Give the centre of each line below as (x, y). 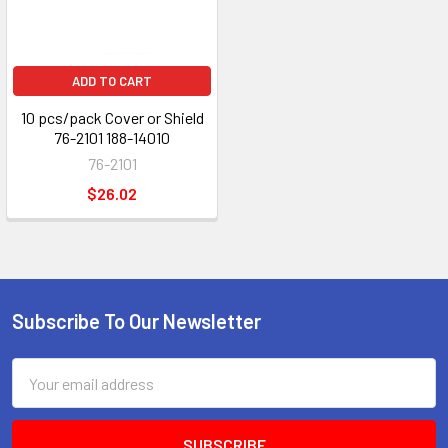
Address (39, 393)
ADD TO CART (112, 81)
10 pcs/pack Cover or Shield (112, 117)
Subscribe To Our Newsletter (136, 321)
